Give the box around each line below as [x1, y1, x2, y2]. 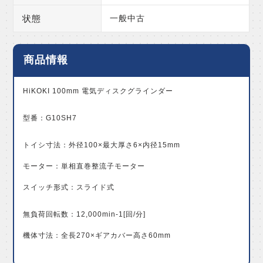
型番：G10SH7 [23, 114, 77, 123]
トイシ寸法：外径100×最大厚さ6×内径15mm [23, 141, 181, 150]
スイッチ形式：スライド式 [23, 183, 115, 192]
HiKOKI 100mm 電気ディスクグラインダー [23, 87, 174, 96]
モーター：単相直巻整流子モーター [23, 162, 146, 171]
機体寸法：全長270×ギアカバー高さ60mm [23, 231, 171, 240]
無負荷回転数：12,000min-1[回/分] [23, 210, 146, 219]
